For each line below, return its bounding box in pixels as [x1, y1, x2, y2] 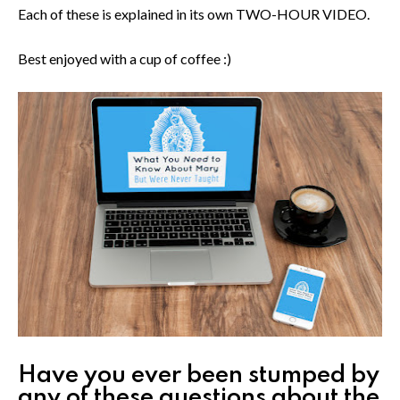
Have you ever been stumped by [18, 362, 379, 387]
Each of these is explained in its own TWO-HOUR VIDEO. [18, 4, 372, 22]
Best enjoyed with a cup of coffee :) [18, 49, 234, 67]
